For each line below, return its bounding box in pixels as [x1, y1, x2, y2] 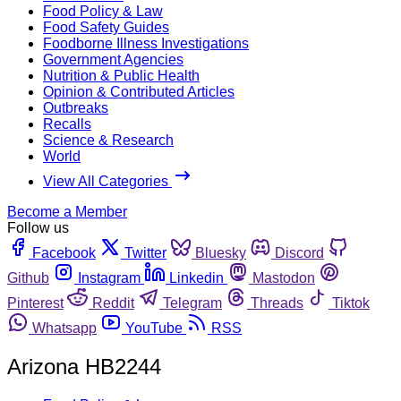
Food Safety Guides [43, 19, 169, 35]
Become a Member [7, 203, 127, 219]
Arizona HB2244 [7, 354, 161, 379]
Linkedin [169, 269, 224, 286]
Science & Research [43, 132, 174, 148]
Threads [251, 294, 303, 311]
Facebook [32, 244, 96, 260]
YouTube [125, 320, 183, 336]
